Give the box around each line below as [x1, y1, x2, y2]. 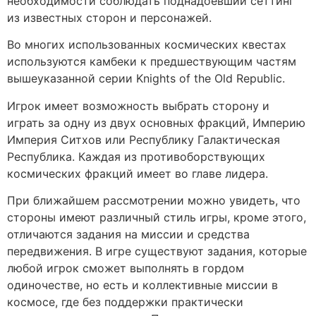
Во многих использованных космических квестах [7, 37, 286, 52]
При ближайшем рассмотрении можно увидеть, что [7, 193, 300, 207]
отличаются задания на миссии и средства [7, 226, 250, 241]
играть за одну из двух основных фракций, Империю [7, 115, 305, 130]
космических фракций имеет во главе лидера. [7, 166, 268, 181]
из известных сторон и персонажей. [7, 10, 212, 25]
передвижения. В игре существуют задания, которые [7, 243, 307, 258]
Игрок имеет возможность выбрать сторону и [7, 98, 269, 113]
